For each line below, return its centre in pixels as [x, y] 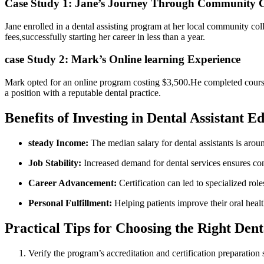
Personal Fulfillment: [70, 203]
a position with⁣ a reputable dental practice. [83, 93]
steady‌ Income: [58, 143]
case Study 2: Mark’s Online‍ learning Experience [123, 60]
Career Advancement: [72, 183]
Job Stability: [55, 163]
